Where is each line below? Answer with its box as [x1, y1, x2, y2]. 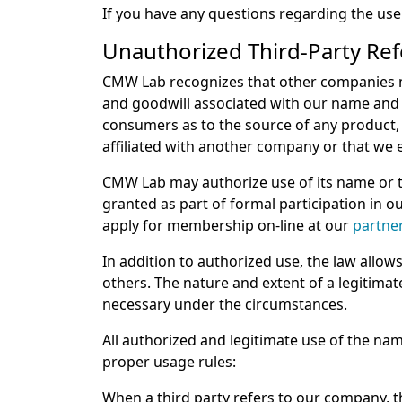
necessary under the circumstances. [102, 294, 347, 315]
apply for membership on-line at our [102, 215, 353, 236]
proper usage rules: [102, 352, 236, 372]
